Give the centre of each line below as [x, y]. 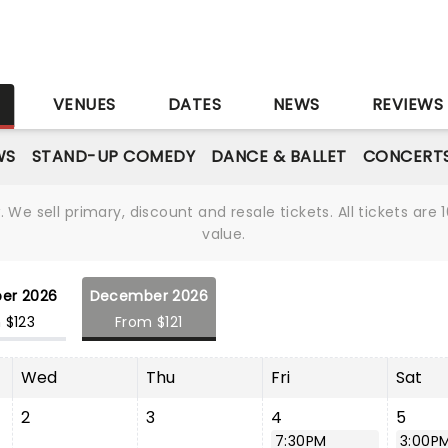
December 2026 [149, 296]
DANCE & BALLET [278, 156]
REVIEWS [407, 104]
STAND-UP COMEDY [113, 156]
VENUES [84, 104]
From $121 [148, 322]
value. [224, 234]
